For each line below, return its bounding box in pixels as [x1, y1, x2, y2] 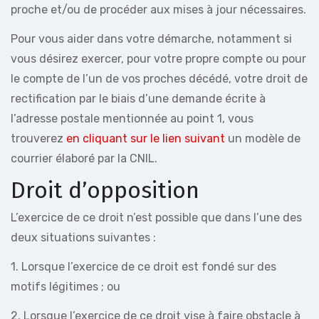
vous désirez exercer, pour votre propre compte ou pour [11, 52, 306, 66]
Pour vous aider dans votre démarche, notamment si [11, 32, 292, 46]
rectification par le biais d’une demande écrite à [11, 92, 266, 105]
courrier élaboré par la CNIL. [11, 152, 157, 165]
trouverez [11, 132, 66, 145]
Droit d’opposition [11, 177, 205, 204]
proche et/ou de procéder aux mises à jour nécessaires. [11, 3, 306, 16]
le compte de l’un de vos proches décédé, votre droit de [11, 72, 308, 85]
